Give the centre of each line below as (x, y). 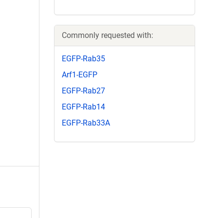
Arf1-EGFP (80, 74)
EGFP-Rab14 (83, 107)
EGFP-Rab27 (83, 91)
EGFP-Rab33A (86, 123)
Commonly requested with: (108, 35)
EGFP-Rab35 (83, 58)
